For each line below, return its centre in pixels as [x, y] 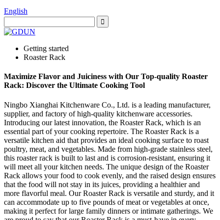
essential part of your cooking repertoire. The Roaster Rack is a [101, 131]
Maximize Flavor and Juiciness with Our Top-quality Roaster [106, 77]
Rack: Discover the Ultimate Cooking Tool [74, 85]
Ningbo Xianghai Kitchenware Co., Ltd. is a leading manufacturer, [107, 105]
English [16, 11]
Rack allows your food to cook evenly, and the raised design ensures [110, 175]
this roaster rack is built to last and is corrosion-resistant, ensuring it [107, 158]
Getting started [46, 48]
